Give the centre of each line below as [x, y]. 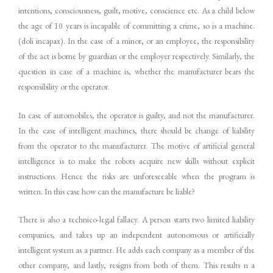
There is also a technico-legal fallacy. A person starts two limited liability [136, 220]
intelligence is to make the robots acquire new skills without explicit [136, 161]
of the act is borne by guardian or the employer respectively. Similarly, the [136, 56]
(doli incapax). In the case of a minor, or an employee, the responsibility [136, 41]
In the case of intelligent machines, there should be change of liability [136, 130]
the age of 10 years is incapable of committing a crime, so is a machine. [136, 25]
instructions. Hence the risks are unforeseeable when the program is [136, 176]
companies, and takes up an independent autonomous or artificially [136, 235]
